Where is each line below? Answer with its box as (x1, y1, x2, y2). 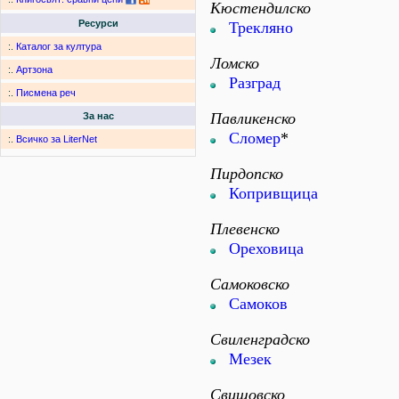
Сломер (229, 129, 281, 147)
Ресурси (77, 18, 118, 29)
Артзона (16, 64, 53, 76)
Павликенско (210, 110, 296, 127)
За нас (82, 110, 114, 122)
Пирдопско (210, 165, 283, 183)
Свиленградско (210, 330, 310, 348)
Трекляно (229, 19, 293, 37)
